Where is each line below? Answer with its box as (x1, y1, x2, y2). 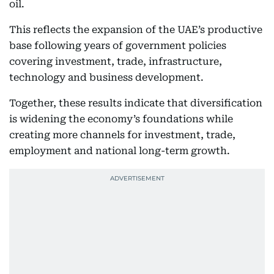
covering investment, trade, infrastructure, (9, 56, 222, 67)
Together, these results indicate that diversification (9, 97, 262, 109)
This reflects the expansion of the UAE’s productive (9, 24, 262, 35)
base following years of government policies (9, 40, 226, 51)
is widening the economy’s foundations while (9, 113, 233, 125)
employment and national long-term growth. (9, 145, 230, 157)
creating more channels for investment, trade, (9, 129, 235, 141)
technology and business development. (9, 72, 204, 83)
